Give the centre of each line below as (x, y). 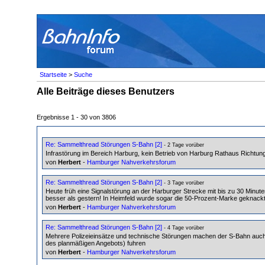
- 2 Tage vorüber (183, 145)
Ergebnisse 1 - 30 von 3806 (76, 117)
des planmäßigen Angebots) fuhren (96, 243)
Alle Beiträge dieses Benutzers (106, 91)
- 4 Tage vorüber (183, 227)
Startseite (53, 74)
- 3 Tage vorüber (183, 182)
